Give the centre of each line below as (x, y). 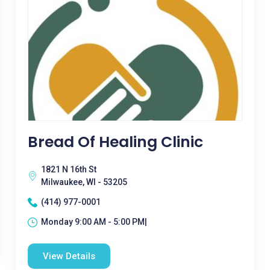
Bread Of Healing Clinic (115, 142)
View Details (69, 256)
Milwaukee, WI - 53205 (84, 182)
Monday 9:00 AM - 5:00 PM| (94, 222)
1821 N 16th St (68, 169)
